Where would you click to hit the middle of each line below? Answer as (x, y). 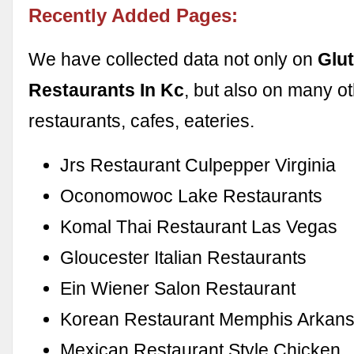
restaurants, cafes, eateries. (142, 121)
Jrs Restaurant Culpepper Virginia (198, 165)
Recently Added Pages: (134, 16)
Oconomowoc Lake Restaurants (192, 196)
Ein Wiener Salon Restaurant (178, 288)
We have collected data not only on (173, 59)
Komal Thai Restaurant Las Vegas (199, 226)
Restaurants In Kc (107, 90)
